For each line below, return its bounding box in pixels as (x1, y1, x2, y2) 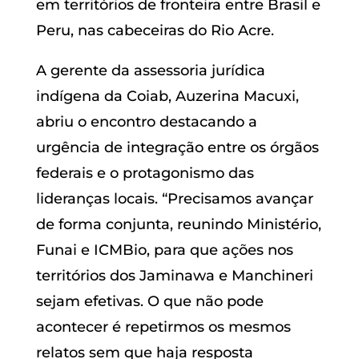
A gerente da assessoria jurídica (35, 61, 265, 79)
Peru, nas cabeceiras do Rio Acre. (35, 21, 274, 39)
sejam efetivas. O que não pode (35, 292, 264, 310)
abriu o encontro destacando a (35, 112, 257, 131)
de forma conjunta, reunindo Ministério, (35, 215, 321, 233)
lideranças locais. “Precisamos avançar (35, 189, 313, 208)
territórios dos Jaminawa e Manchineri (35, 266, 313, 284)
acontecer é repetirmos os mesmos (35, 317, 291, 336)
